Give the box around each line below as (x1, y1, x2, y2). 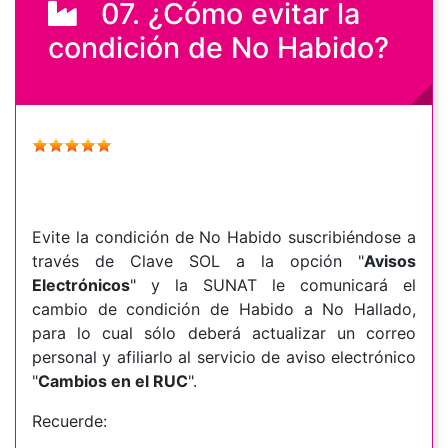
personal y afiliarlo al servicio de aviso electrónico (32, 347, 416, 368)
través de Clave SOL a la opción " (32, 251, 364, 272)
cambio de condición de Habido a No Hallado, (32, 299, 416, 320)
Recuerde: (32, 411, 107, 432)
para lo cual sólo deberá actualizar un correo (32, 323, 416, 344)
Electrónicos (32, 275, 130, 296)
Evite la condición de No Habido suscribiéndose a (32, 227, 416, 248)
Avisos (364, 251, 416, 272)
